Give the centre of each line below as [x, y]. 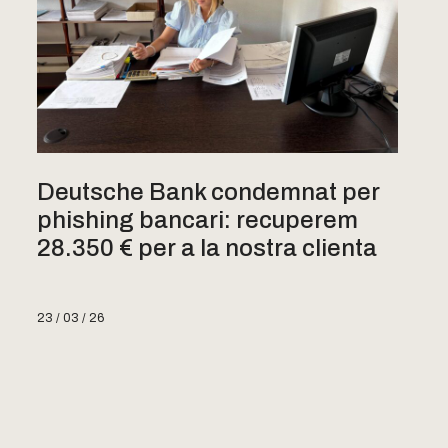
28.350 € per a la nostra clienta [206, 247]
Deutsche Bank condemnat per [208, 191]
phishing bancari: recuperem [197, 219]
